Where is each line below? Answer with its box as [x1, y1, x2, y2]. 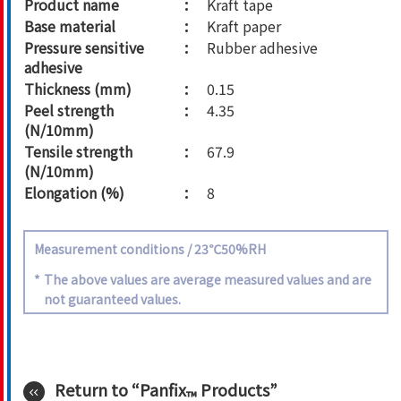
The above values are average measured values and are [44, 270, 371, 289]
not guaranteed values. [44, 290, 181, 309]
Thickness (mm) [24, 78, 132, 100]
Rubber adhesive [207, 37, 318, 59]
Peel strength [24, 99, 114, 122]
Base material [24, 15, 115, 38]
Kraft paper [207, 15, 281, 38]
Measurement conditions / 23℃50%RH [34, 240, 266, 259]
